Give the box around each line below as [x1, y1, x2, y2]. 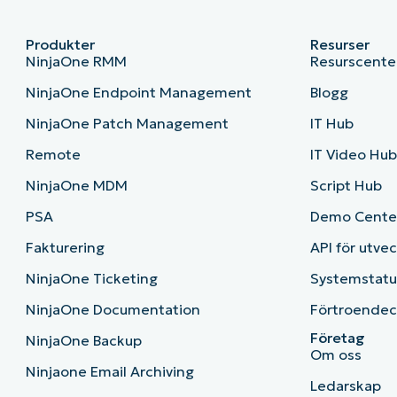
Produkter [25, 35, 95, 54]
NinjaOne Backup [25, 331, 142, 350]
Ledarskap [310, 377, 382, 395]
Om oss [310, 346, 362, 364]
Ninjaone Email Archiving [25, 362, 194, 381]
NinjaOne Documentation [25, 300, 200, 319]
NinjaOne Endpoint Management [25, 83, 252, 102]
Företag [310, 329, 366, 347]
